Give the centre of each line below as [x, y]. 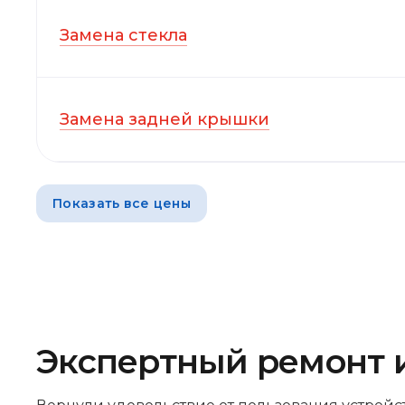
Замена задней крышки [165, 120]
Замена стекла [123, 36]
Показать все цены [122, 203]
